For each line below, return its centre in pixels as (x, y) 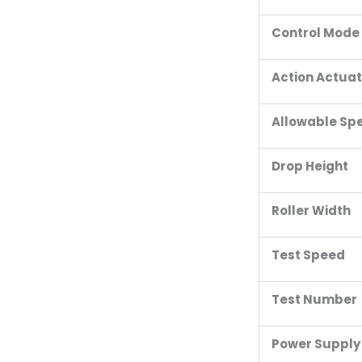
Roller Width (311, 210)
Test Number (314, 299)
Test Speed (308, 255)
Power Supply (316, 344)
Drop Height (310, 166)
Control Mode (316, 33)
